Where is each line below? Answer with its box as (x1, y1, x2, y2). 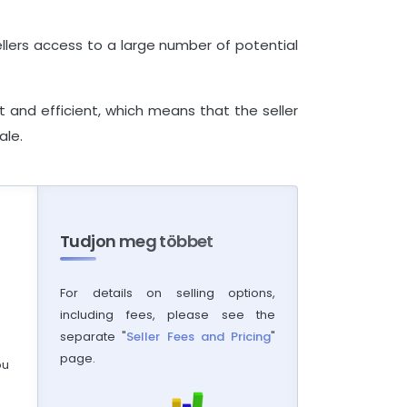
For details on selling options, (60, 284, 275, 303)
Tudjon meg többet (60, 230, 213, 253)
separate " (60, 328, 127, 346)
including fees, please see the (60, 306, 275, 324)
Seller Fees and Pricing (126, 328, 271, 346)
